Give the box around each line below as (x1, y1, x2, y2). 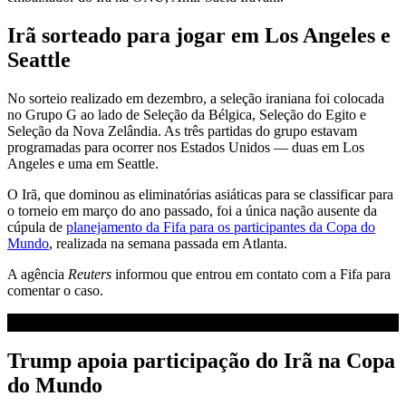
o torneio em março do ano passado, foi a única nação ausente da (7, 202, 377, 218)
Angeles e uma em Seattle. (7, 155, 159, 171)
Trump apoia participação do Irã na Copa (7, 349, 395, 373)
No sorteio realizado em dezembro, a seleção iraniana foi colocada (7, 90, 384, 106)
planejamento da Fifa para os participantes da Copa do (66, 218, 375, 235)
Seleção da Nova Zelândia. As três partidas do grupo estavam (7, 122, 357, 139)
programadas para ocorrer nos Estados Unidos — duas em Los (7, 139, 364, 155)
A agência (7, 266, 68, 282)
